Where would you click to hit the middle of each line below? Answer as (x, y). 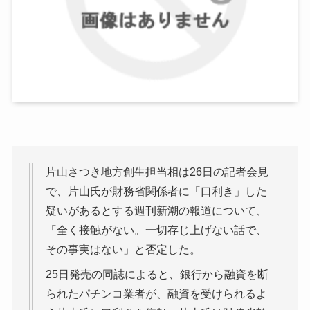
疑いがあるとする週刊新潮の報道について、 (156, 211)
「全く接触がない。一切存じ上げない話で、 (156, 230)
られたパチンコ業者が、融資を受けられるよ (156, 294)
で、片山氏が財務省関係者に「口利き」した (156, 192)
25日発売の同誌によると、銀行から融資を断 (157, 275)
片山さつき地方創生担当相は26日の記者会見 (157, 172)
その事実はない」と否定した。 (123, 250)
